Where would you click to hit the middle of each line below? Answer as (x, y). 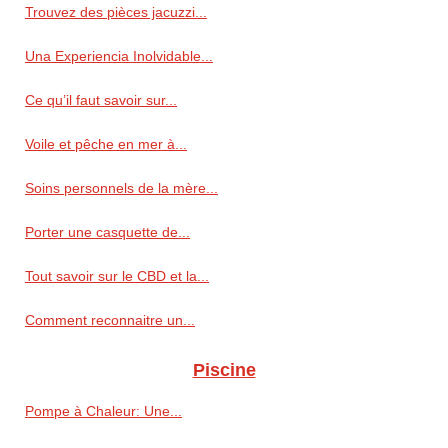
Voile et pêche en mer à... (106, 144)
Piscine (224, 370)
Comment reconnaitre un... (110, 320)
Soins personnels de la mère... (121, 188)
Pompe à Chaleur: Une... (103, 411)
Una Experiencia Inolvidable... (119, 56)
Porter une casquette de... (107, 232)
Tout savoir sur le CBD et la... (117, 276)
